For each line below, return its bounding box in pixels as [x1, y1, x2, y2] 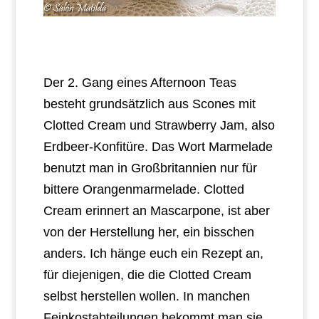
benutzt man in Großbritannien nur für [43, 160, 257, 175]
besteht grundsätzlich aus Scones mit [43, 96, 256, 111]
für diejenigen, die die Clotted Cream [43, 267, 251, 282]
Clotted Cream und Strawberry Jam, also [43, 117, 275, 132]
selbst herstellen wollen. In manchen [43, 288, 250, 303]
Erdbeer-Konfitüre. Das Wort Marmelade [43, 139, 273, 154]
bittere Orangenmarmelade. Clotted [43, 182, 244, 197]
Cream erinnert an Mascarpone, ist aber [43, 203, 270, 218]
